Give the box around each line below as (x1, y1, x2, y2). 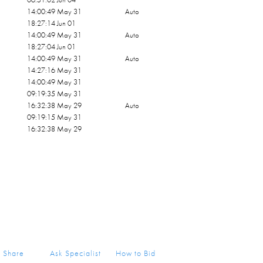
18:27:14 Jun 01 (27, 18, 76, 28)
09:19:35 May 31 (27, 89, 82, 99)
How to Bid (116, 248, 156, 258)
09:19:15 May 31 (27, 112, 82, 122)
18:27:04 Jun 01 (27, 42, 76, 52)
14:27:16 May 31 (27, 65, 82, 75)
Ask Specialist (50, 248, 102, 258)
